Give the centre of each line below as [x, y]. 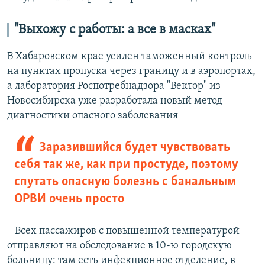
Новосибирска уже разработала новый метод [115, 101]
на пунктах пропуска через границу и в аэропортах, [131, 72]
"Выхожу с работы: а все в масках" [115, 30]
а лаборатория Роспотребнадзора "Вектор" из [114, 86]
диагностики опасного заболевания [93, 116]
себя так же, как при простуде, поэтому [126, 165]
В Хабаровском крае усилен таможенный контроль [130, 57]
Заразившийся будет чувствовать [134, 148]
